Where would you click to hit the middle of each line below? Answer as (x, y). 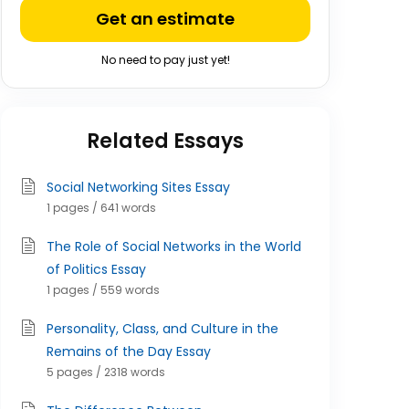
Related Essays (165, 141)
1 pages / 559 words (103, 290)
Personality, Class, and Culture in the (163, 329)
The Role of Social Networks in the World (174, 246)
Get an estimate (165, 19)
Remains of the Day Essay (129, 351)
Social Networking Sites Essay (138, 187)
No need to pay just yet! (165, 60)
